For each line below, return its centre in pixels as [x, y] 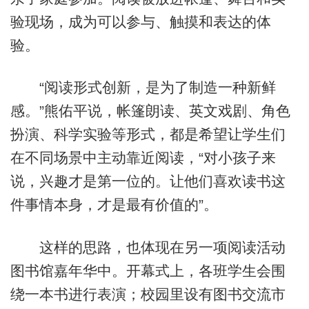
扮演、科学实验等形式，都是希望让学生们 [148, 134]
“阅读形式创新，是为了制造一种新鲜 [143, 88]
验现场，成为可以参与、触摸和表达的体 [140, 22]
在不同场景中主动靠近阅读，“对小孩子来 [143, 158]
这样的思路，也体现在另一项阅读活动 [148, 247]
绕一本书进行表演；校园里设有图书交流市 [148, 294]
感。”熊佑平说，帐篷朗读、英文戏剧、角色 [150, 111]
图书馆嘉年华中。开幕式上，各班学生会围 [148, 270]
